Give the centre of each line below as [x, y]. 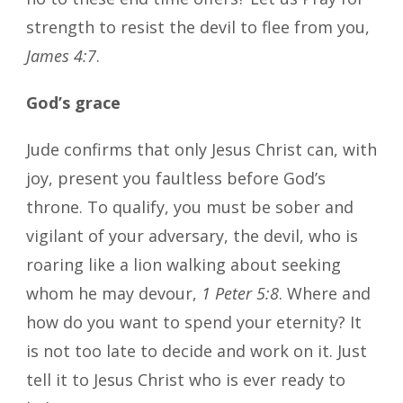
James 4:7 [61, 55]
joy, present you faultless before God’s [176, 178]
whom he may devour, [114, 293]
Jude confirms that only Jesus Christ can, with [201, 149]
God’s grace [73, 102]
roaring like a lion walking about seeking [184, 264]
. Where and [325, 293]
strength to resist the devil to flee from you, [198, 27]
